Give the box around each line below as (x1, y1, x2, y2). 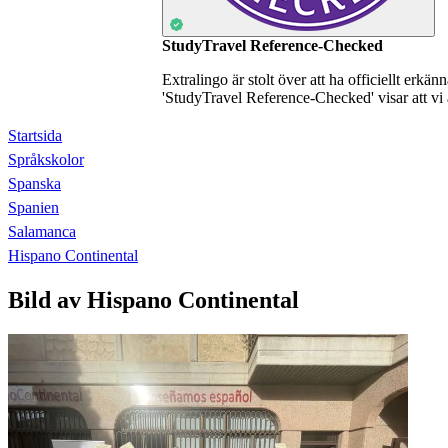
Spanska (8, 174, 61, 192)
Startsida (8, 126, 62, 144)
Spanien (8, 198, 59, 216)
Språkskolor (8, 150, 84, 168)
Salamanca (8, 222, 76, 240)
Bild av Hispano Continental (8, 287, 299, 314)
